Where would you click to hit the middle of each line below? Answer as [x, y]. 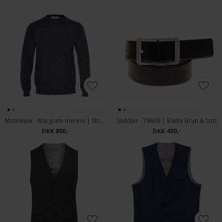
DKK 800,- [55, 131]
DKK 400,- [166, 131]
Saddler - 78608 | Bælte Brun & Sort [166, 121]
